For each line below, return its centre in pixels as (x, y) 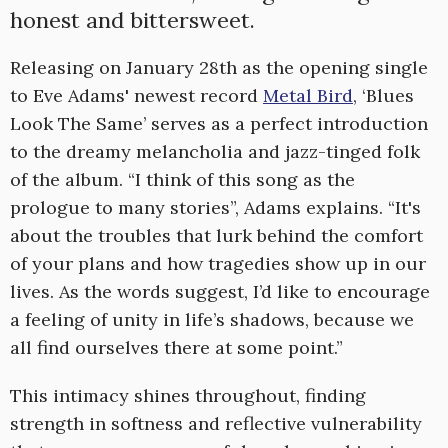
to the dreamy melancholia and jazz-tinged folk (215, 152)
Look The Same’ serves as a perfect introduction (219, 124)
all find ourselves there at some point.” (176, 348)
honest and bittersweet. (132, 20)
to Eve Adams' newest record (136, 96)
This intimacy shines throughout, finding (188, 396)
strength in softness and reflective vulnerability (216, 424)
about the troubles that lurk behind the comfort (216, 236)
